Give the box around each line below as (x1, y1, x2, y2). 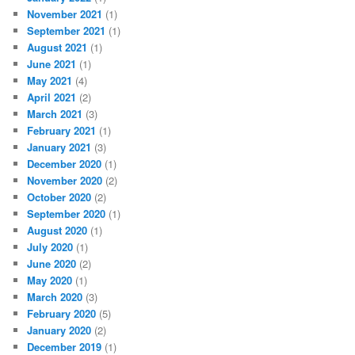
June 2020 (27, 256, 77, 271)
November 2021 (27, 6, 103, 21)
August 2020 (27, 223, 88, 238)
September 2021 (27, 23, 106, 38)
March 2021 (27, 106, 83, 121)
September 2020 (27, 206, 106, 221)
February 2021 (27, 123, 97, 138)
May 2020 (27, 273, 73, 288)
